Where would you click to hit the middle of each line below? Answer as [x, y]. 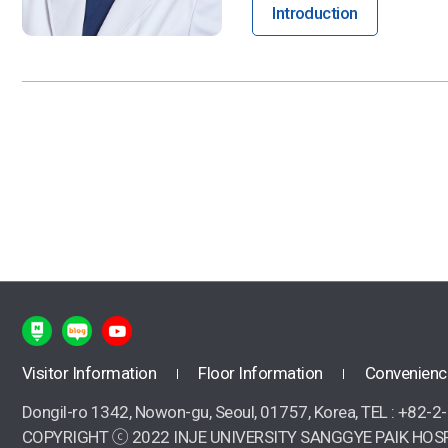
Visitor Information [91, 372]
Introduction [315, 13]
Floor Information [262, 372]
